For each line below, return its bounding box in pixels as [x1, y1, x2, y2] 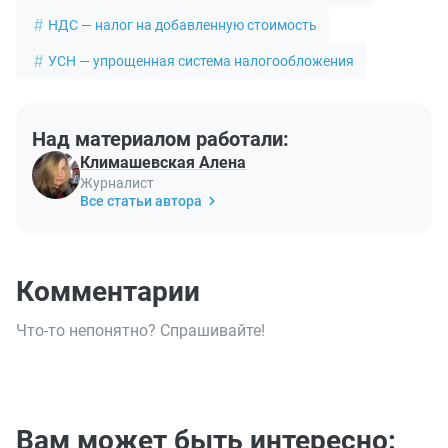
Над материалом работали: [32, 127, 289, 151]
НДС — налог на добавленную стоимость [48, 17, 317, 33]
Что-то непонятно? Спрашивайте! [16, 321, 265, 340]
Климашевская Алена [80, 153, 246, 172]
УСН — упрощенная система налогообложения [48, 53, 354, 69]
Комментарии [16, 275, 200, 308]
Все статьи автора [80, 193, 202, 209]
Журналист [80, 175, 154, 191]
